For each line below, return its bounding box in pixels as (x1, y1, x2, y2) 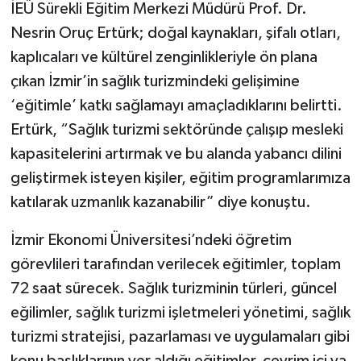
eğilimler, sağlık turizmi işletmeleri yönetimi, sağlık (10, 305, 351, 322)
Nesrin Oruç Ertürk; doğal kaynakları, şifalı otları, (10, 25, 341, 42)
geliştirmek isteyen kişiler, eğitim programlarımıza (10, 170, 351, 187)
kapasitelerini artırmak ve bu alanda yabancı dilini (10, 146, 342, 163)
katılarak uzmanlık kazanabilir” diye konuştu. (10, 194, 311, 211)
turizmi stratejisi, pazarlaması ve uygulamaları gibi (10, 329, 350, 346)
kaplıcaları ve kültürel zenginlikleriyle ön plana (10, 49, 317, 66)
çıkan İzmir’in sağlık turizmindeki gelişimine (10, 73, 300, 90)
